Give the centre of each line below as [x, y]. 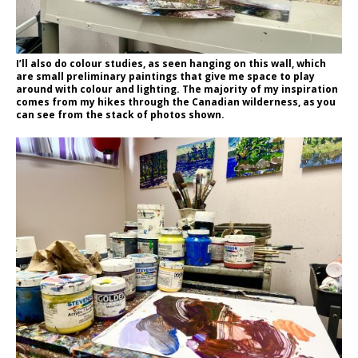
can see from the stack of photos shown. [120, 114]
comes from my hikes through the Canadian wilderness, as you [176, 101]
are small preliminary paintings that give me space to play [165, 76]
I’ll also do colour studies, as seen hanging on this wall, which [171, 63]
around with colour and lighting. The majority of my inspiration [177, 89]
